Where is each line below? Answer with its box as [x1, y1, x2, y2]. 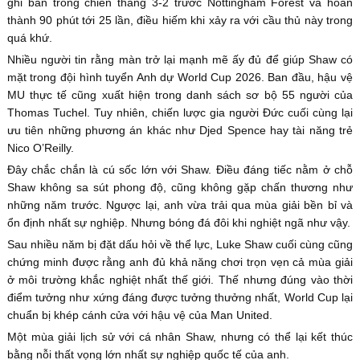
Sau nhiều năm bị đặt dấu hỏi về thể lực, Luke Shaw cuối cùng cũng [6, 238, 354, 252]
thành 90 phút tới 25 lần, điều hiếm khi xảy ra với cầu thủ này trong [6, 14, 354, 27]
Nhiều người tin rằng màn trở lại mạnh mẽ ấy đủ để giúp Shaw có [6, 53, 354, 67]
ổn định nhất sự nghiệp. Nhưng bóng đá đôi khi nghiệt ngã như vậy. [6, 216, 350, 230]
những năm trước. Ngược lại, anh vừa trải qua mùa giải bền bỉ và [6, 198, 354, 212]
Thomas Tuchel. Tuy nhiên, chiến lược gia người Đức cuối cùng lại [6, 106, 354, 120]
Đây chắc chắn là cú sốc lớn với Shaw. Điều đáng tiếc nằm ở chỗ [6, 163, 354, 177]
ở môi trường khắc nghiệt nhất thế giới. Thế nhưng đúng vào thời [6, 273, 354, 287]
